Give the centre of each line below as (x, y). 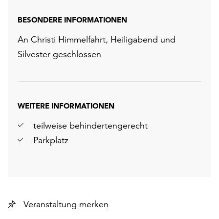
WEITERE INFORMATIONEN (66, 106)
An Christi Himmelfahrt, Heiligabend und (97, 40)
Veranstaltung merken (94, 204)
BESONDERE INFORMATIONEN (72, 20)
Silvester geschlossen (59, 54)
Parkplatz (51, 140)
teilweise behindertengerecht (90, 126)
